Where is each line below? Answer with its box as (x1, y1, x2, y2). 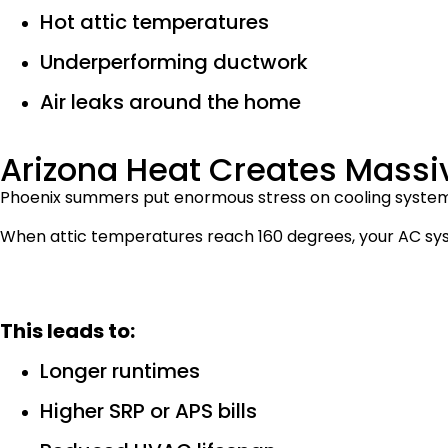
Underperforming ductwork (40, 48, 308, 77)
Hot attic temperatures (40, 8, 269, 37)
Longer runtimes (40, 357, 200, 386)
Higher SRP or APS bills (40, 397, 257, 426)
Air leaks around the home (40, 88, 301, 117)
